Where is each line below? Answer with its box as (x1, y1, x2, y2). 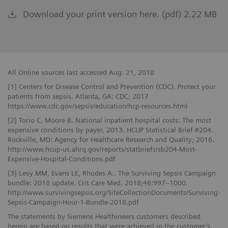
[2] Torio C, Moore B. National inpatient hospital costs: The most (8, 116, 211, 124)
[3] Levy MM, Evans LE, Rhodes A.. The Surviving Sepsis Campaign (8, 168, 216, 177)
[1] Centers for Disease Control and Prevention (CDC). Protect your (8, 82, 216, 91)
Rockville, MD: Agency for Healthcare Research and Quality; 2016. (8, 135, 214, 144)
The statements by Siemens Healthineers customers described (8, 212, 201, 220)
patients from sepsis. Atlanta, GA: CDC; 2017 (8, 92, 149, 100)
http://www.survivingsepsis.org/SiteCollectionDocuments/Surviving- (8, 188, 220, 196)
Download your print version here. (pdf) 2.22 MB (23, 8, 217, 19)
